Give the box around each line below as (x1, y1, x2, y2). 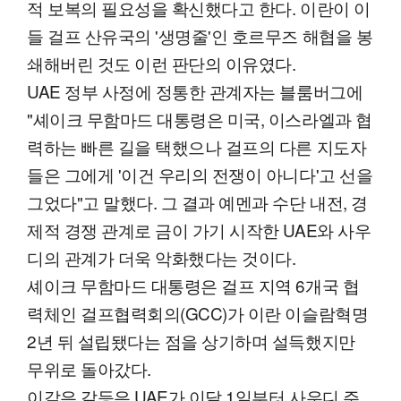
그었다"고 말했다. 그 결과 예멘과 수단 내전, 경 (27, 189, 368, 214)
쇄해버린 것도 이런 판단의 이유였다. (27, 50, 296, 75)
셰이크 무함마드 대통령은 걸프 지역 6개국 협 (27, 272, 360, 297)
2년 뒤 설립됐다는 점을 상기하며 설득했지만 (27, 328, 355, 353)
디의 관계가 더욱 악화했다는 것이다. (27, 244, 296, 269)
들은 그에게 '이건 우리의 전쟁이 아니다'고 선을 (27, 161, 373, 186)
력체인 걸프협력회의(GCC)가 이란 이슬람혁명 (27, 300, 369, 325)
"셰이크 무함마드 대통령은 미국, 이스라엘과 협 (27, 106, 372, 131)
